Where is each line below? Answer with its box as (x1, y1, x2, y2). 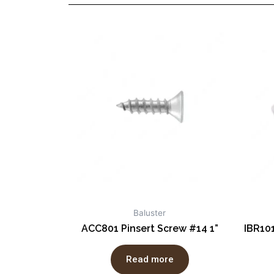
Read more (125, 253, 174, 265)
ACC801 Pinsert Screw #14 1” (81, 223, 218, 235)
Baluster (133, 208, 166, 218)
